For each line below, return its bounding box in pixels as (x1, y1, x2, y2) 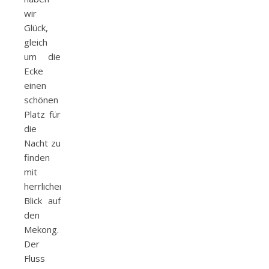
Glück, (24, 22, 48, 34)
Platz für (24, 108, 61, 120)
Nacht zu (24, 137, 61, 149)
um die (24, 50, 61, 62)
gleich (24, 36, 47, 48)
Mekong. (24, 223, 59, 235)
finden (24, 151, 50, 163)
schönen (24, 94, 58, 106)
